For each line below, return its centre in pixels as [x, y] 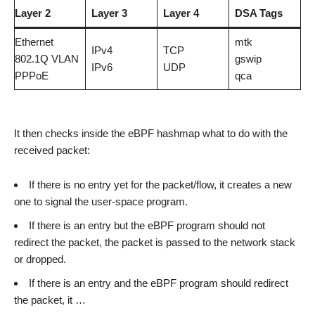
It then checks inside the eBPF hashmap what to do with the [151, 133]
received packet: [52, 150]
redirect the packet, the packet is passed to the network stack [155, 242]
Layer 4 [181, 13]
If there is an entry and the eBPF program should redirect [159, 283]
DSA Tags [258, 13]
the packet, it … [50, 300]
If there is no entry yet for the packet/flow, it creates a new [160, 185]
